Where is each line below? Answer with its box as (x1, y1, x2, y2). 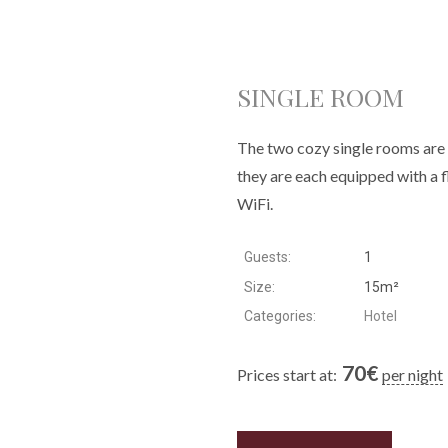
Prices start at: (237, 365, 338, 385)
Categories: (244, 308, 317, 325)
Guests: (244, 248, 292, 265)
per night (382, 365, 444, 385)
